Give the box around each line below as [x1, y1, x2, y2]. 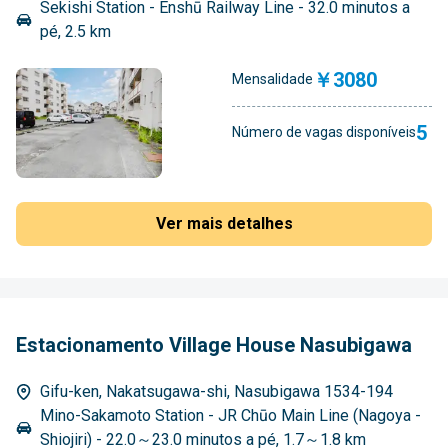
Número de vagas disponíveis [232, 124, 416, 141]
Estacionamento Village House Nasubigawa [16, 332, 412, 357]
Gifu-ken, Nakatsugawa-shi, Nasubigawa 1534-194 [40, 381, 393, 401]
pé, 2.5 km [40, 21, 111, 41]
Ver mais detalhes [155, 213, 293, 233]
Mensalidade [232, 71, 313, 88]
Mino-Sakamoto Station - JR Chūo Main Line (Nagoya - [40, 405, 421, 425]
